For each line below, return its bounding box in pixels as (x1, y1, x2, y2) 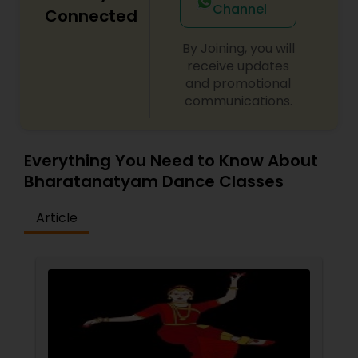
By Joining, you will (181, 39, 295, 58)
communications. (184, 92, 292, 110)
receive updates (187, 57, 290, 75)
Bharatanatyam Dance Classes (24, 170, 284, 193)
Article (36, 209, 78, 227)
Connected (44, 5, 137, 27)
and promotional (185, 74, 292, 93)
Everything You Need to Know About (24, 149, 318, 172)
